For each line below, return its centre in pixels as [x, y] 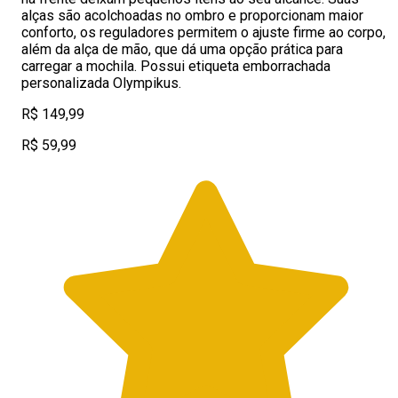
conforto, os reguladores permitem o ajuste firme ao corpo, [203, 32]
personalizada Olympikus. [101, 83]
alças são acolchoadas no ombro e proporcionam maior [192, 16]
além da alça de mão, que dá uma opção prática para [182, 49]
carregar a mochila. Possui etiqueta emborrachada [176, 66]
